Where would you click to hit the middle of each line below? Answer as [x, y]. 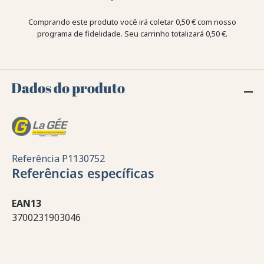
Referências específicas [83, 173]
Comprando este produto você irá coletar [102, 22]
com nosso [216, 22]
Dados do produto [68, 88]
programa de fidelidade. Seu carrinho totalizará [121, 34]
